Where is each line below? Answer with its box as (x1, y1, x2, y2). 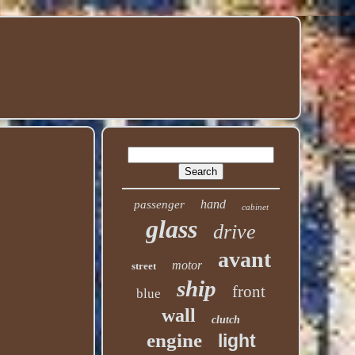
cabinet (241, 202, 269, 212)
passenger (133, 198, 185, 211)
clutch (212, 314, 241, 326)
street (131, 260, 156, 272)
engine (146, 330, 202, 351)
